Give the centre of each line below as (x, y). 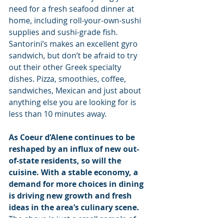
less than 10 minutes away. (58, 114)
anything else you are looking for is (73, 102)
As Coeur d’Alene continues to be (73, 137)
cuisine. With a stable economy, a (74, 173)
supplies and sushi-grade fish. (64, 32)
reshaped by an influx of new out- (74, 149)
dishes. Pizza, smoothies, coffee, (68, 79)
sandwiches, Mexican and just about (76, 91)
